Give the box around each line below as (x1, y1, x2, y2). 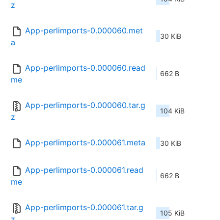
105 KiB (160, 209, 185, 218)
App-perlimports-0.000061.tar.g (25, 202, 143, 213)
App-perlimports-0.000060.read (25, 63, 145, 73)
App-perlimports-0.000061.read (25, 165, 143, 175)
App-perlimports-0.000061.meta (25, 137, 145, 148)
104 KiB (160, 107, 185, 115)
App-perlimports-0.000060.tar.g (25, 100, 145, 110)
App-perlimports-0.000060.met (25, 26, 143, 36)
